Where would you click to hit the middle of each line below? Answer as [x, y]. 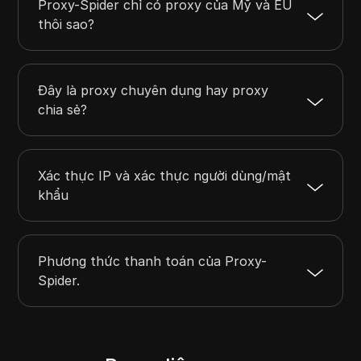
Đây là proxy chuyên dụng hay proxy [154, 91]
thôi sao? [66, 25]
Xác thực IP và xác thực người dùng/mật [165, 176]
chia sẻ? [63, 110]
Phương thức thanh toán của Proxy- [153, 261]
